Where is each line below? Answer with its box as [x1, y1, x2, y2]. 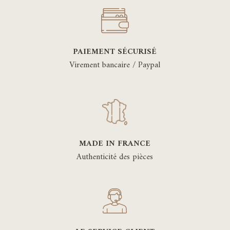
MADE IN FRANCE [79, 137, 151, 151]
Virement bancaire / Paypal [69, 58, 161, 73]
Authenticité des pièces [76, 150, 154, 165]
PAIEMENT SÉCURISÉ [73, 45, 157, 60]
